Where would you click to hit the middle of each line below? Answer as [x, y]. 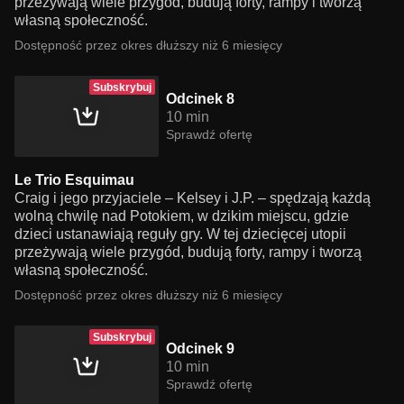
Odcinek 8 [200, 99]
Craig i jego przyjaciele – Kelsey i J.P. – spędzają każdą [193, 198]
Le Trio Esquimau [74, 180]
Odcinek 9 [200, 349]
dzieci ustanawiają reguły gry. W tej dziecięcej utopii [180, 234]
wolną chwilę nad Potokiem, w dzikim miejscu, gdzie [182, 216]
